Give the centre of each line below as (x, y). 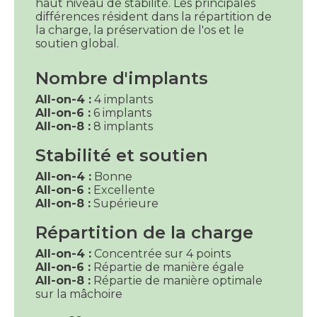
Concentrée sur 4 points (161, 253)
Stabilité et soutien (122, 155)
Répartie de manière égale (167, 267)
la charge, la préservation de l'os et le (140, 30)
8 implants (122, 126)
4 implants (122, 99)
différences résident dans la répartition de (154, 16)
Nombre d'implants (122, 78)
